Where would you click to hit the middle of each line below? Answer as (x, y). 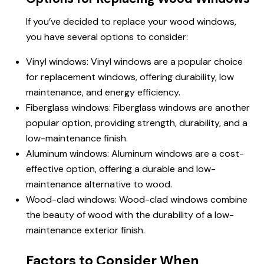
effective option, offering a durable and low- (121, 169)
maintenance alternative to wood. (99, 184)
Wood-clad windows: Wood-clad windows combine (137, 200)
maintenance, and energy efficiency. (103, 93)
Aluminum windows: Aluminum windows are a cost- (135, 154)
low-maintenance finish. (77, 138)
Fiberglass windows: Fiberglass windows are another (138, 108)
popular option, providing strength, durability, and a (137, 123)
